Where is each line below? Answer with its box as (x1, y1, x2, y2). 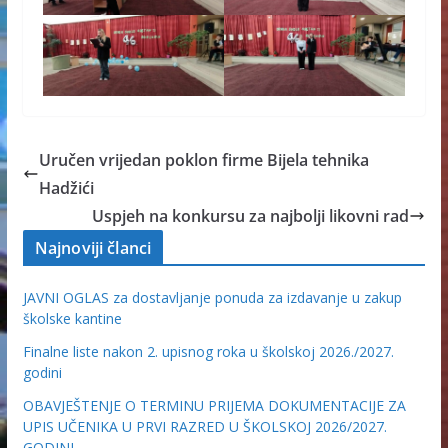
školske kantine (22, 309, 122, 329)
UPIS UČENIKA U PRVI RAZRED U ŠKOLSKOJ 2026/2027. (22, 417, 387, 437)
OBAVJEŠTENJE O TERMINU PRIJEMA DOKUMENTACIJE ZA (22, 396, 406, 416)
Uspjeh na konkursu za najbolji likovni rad (92, 205, 410, 228)
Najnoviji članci (34, 237, 152, 260)
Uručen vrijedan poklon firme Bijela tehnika (38, 149, 369, 172)
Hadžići (38, 177, 94, 200)
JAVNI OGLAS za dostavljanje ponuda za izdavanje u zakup (22, 288, 402, 308)
